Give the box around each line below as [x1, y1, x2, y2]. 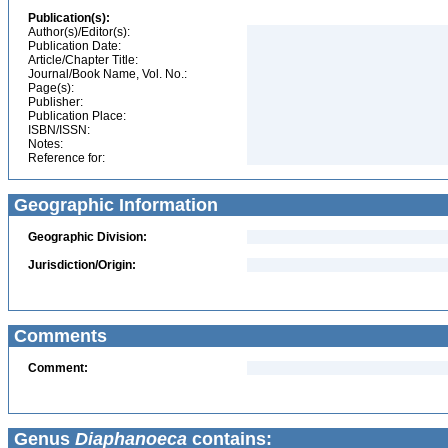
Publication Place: [28, 109, 126, 123]
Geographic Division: [28, 230, 147, 244]
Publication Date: [28, 39, 121, 53]
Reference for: [28, 151, 105, 165]
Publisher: [28, 95, 83, 109]
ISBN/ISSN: [28, 123, 90, 137]
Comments [9, 326, 107, 346]
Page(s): [28, 81, 74, 95]
